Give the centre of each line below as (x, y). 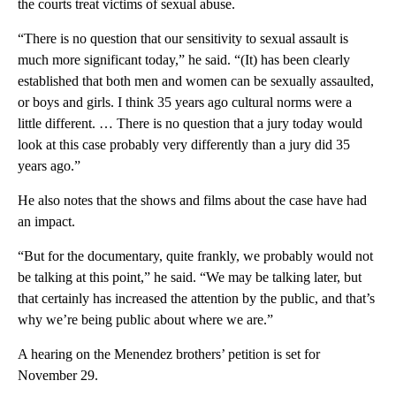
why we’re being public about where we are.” (145, 319)
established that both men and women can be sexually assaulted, (196, 80)
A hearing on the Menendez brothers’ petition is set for (169, 354)
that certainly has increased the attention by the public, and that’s (196, 298)
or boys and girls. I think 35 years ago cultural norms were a (185, 102)
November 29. (58, 375)
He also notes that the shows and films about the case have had (192, 200)
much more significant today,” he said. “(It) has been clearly (184, 59)
